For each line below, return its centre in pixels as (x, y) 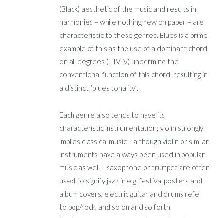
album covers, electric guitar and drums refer (131, 194)
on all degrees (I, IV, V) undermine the (119, 61)
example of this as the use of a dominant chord (134, 48)
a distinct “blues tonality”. (99, 87)
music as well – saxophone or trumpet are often (135, 168)
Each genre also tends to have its (112, 115)
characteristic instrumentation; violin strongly (132, 128)
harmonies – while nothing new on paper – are (132, 22)
